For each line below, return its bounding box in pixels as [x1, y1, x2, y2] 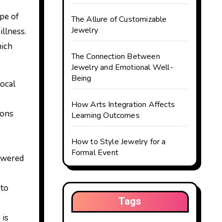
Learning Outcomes [71, 110, 140, 121]
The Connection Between [71, 51, 160, 62]
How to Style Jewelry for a [71, 136, 166, 147]
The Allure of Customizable [71, 14, 167, 25]
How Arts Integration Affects [71, 99, 175, 110]
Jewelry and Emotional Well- [71, 62, 173, 73]
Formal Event [71, 147, 118, 158]
